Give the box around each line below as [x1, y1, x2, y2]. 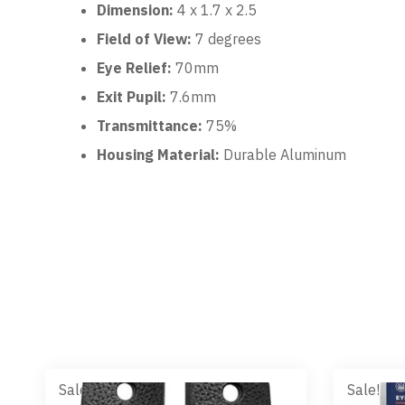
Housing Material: [97, 146, 223, 165]
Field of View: [97, 30, 195, 49]
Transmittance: [97, 117, 206, 136]
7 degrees [195, 30, 261, 49]
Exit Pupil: [97, 88, 170, 107]
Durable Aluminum [223, 146, 346, 165]
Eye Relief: [97, 59, 175, 78]
